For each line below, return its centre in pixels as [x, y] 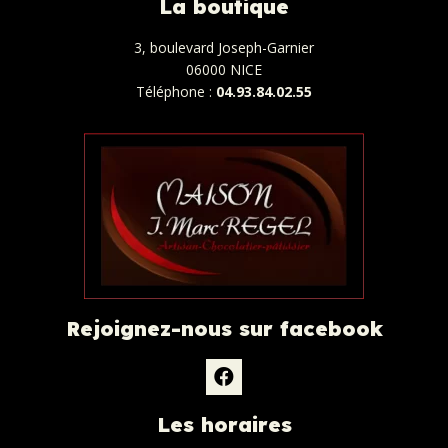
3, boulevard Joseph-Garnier [224, 47]
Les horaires [224, 424]
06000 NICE [224, 69]
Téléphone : [176, 91]
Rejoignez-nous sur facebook [224, 328]
